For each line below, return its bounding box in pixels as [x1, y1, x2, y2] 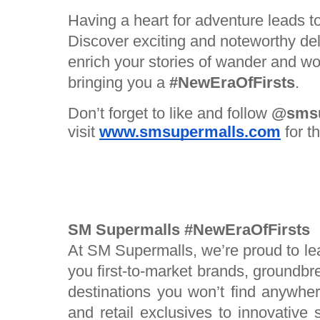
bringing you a [68, 74, 169, 92]
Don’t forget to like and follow [68, 104, 271, 123]
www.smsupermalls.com [99, 123, 281, 141]
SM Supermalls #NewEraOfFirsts [68, 221, 310, 239]
